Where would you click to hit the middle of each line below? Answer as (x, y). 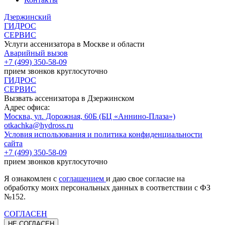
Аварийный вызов (36, 53)
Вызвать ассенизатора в (46, 98)
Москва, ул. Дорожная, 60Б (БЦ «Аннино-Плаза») (90, 117)
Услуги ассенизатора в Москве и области (74, 44)
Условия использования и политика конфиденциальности (103, 135)
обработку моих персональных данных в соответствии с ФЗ (107, 188)
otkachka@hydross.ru (39, 126)
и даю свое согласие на (145, 179)
